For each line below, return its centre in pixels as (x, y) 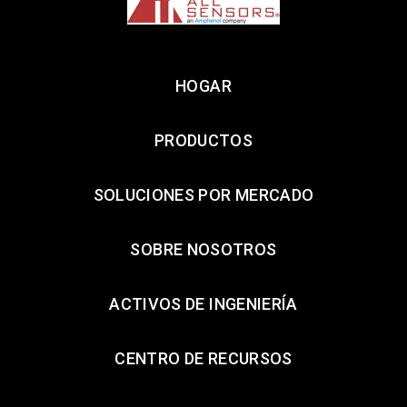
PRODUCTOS (203, 141)
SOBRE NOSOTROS (203, 250)
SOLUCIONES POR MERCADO (203, 195)
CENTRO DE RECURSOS (203, 359)
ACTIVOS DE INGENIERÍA (203, 304)
